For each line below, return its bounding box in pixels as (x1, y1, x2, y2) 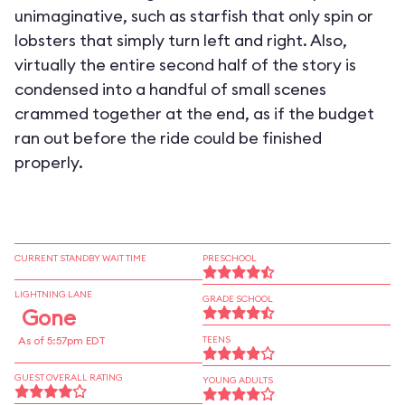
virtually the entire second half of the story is (14, 54, 356, 75)
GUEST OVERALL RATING (14, 372, 123, 383)
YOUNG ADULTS (202, 374, 273, 386)
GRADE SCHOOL (202, 293, 273, 305)
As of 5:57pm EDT (18, 334, 106, 347)
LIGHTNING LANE (14, 288, 92, 300)
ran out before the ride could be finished (14, 127, 322, 148)
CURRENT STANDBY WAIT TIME (14, 252, 146, 264)
